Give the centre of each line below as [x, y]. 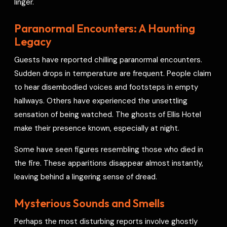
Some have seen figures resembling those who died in [109, 149]
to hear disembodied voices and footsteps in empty [106, 87]
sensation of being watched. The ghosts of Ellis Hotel [108, 114]
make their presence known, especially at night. [97, 128]
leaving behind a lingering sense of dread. [86, 177]
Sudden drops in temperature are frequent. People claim [113, 73]
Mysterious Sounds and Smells [90, 203]
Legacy [33, 41]
